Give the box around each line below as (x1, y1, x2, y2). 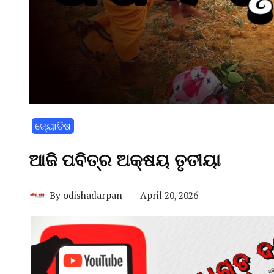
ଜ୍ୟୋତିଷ (35, 120, 71, 133)
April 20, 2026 (140, 188, 198, 201)
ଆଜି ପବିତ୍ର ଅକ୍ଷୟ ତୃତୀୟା (29, 151, 225, 171)
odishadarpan (63, 188, 122, 201)
